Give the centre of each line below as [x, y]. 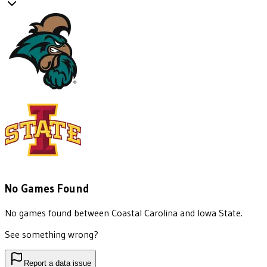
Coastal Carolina [145, 212]
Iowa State [219, 212]
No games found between [58, 212]
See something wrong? [52, 234]
